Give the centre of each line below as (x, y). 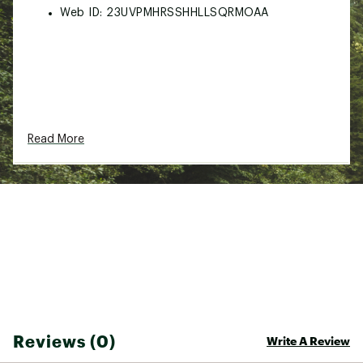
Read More (56, 139)
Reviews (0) (64, 341)
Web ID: (83, 13)
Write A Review (308, 340)
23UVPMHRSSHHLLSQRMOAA (188, 13)
